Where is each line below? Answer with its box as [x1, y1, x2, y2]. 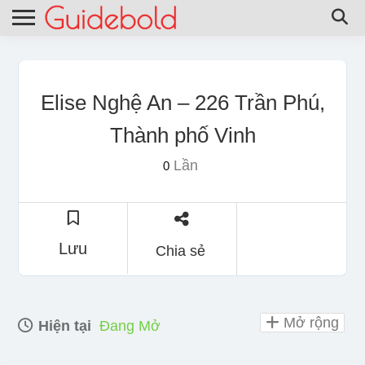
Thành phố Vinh [109, 122, 256, 147]
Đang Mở [99, 317, 161, 334]
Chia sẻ [155, 242, 205, 259]
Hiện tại [34, 317, 91, 334]
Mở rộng [279, 314, 339, 331]
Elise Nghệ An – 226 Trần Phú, [40, 90, 325, 115]
